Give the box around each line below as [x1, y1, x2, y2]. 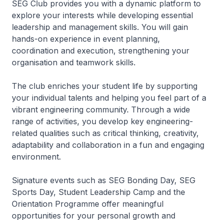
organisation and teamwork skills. [12, 57, 136, 67]
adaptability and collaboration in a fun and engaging [12, 139, 204, 150]
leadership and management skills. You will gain [12, 22, 188, 32]
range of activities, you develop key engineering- [12, 116, 193, 126]
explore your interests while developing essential [12, 10, 193, 20]
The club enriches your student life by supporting [12, 81, 197, 91]
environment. [12, 151, 61, 162]
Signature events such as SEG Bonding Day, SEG [12, 175, 195, 185]
